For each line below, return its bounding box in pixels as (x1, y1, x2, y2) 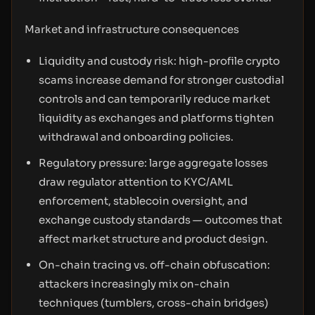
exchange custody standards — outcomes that (39, 213, 282, 226)
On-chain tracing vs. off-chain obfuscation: (39, 258, 270, 271)
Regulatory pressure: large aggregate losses (39, 156, 268, 169)
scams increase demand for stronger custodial (39, 73, 284, 86)
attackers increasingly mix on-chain (39, 277, 230, 290)
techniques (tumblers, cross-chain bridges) (39, 296, 269, 309)
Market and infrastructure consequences (25, 22, 239, 36)
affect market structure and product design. (39, 232, 268, 245)
